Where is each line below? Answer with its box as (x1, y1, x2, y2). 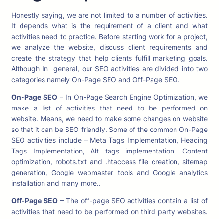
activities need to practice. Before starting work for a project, (11, 32, 208, 41)
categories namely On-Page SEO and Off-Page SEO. (11, 75, 179, 84)
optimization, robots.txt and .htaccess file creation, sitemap (11, 157, 208, 166)
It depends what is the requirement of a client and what (11, 22, 208, 30)
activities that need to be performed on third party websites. (11, 207, 208, 216)
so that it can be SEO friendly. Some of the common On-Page (11, 125, 208, 133)
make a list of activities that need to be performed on (11, 104, 208, 112)
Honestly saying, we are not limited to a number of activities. (11, 11, 208, 19)
